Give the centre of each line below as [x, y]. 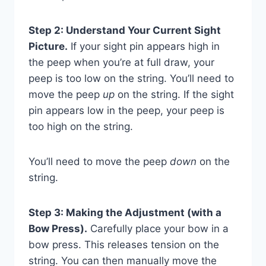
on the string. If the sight [174, 95]
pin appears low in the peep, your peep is [126, 111]
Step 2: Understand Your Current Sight [125, 31]
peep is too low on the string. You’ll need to [131, 79]
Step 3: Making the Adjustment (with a [125, 213]
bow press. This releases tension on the [124, 245]
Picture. [48, 47]
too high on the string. [81, 127]
